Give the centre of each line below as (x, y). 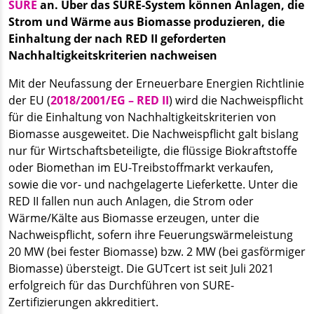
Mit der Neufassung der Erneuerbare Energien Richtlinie (156, 83)
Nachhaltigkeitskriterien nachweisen (113, 55)
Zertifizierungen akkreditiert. (83, 302)
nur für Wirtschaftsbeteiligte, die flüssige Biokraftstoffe (153, 150)
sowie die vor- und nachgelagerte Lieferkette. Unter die (153, 184)
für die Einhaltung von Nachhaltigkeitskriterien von (142, 117)
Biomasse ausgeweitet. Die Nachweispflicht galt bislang (153, 134)
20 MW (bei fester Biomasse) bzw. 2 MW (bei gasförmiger (157, 251)
